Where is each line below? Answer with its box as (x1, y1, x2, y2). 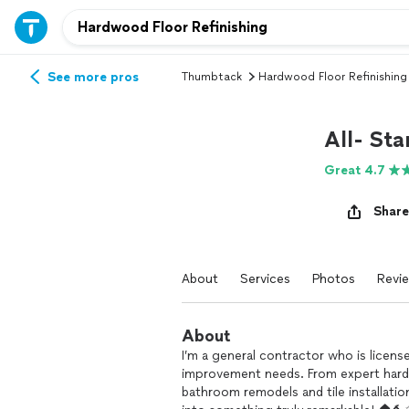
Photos (312, 271, 355, 287)
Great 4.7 (324, 162, 385, 178)
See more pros (47, 68, 139, 85)
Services (240, 271, 290, 287)
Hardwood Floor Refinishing (258, 70, 407, 83)
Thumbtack (182, 70, 242, 83)
